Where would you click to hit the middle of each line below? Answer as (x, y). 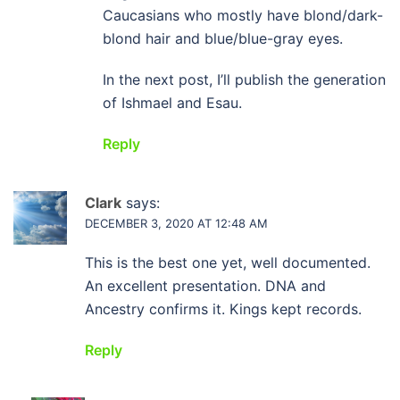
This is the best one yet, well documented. (228, 262)
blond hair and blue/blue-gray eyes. (223, 38)
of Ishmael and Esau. (172, 103)
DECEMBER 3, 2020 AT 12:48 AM (176, 223)
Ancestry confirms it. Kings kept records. (223, 309)
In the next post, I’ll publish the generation (244, 79)
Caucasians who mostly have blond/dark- (243, 15)
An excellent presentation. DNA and (205, 286)
